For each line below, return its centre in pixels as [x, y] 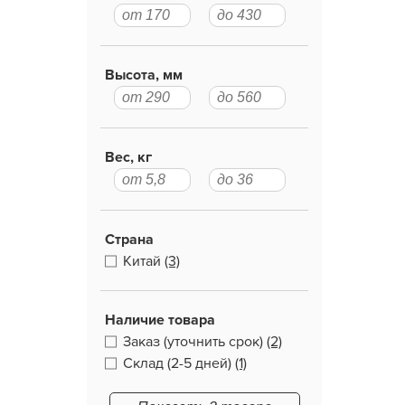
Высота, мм [144, 75]
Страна [129, 240]
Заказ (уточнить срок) [193, 342]
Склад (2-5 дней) [177, 363]
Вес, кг [128, 157]
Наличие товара [160, 320]
